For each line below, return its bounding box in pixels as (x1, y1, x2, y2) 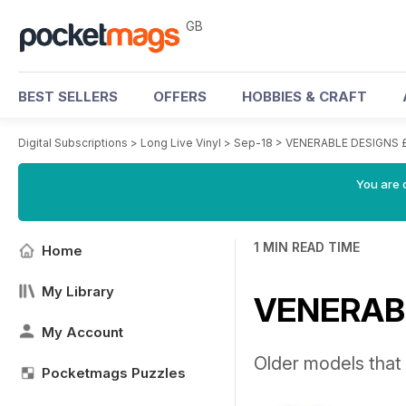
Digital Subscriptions (18, 136, 128, 150)
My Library (42, 283, 114, 300)
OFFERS (153, 88, 207, 105)
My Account (42, 324, 123, 341)
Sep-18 (234, 136, 273, 150)
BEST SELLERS (18, 88, 118, 105)
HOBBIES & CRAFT (242, 88, 367, 105)
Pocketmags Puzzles (42, 364, 186, 382)
